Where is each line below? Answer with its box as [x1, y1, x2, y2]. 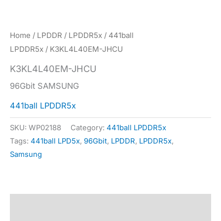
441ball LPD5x [31, 137, 80, 146]
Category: [71, 123, 107, 133]
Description [10, 200, 55, 211]
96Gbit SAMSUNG [10, 81, 79, 91]
